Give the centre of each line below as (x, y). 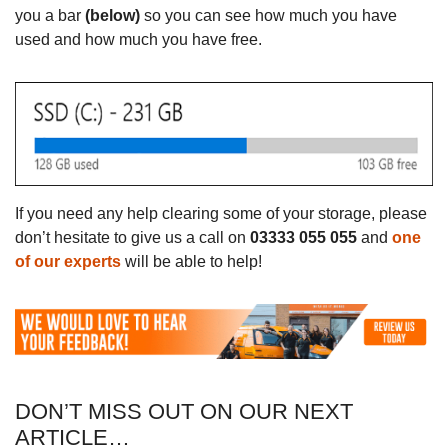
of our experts (68, 262)
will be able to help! (191, 262)
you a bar (50, 16)
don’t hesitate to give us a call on (132, 238)
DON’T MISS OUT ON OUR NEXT (184, 411)
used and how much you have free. (138, 40)
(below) (112, 16)
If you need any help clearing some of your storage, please (221, 214)
